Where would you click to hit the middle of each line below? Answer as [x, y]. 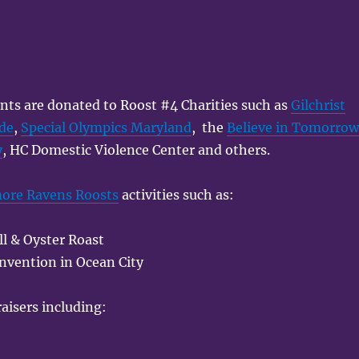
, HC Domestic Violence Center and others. [137, 149]
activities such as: [177, 194]
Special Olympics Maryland [107, 127]
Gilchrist [319, 105]
